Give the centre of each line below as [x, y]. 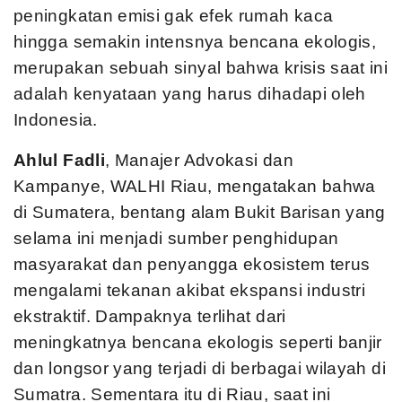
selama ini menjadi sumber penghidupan [176, 238]
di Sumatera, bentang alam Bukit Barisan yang [200, 212]
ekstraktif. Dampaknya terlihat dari [150, 316]
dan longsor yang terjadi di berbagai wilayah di [200, 368]
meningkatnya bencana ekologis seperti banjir [198, 342]
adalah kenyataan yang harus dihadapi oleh [190, 93]
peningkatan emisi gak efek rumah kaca [174, 15]
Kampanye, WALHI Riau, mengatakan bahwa [195, 186]
